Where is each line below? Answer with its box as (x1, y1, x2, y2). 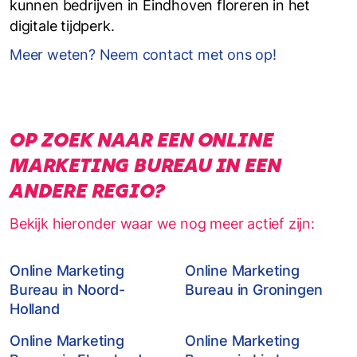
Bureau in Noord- (10, 281, 125, 298)
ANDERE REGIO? (10, 179, 165, 202)
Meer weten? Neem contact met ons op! (10, 46, 277, 63)
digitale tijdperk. (10, 18, 115, 34)
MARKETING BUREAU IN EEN (10, 154, 281, 177)
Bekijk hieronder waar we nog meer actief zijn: (10, 215, 315, 232)
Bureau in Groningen (185, 281, 324, 298)
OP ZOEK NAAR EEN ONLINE (10, 128, 273, 151)
